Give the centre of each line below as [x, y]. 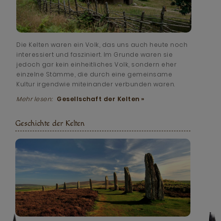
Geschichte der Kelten [50, 124]
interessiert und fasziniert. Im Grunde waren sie [95, 55]
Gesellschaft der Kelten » [101, 99]
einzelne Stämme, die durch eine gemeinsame [94, 74]
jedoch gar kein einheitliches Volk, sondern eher [97, 64]
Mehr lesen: [36, 99]
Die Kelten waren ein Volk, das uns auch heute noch [102, 45]
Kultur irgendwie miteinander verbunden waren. [96, 84]
